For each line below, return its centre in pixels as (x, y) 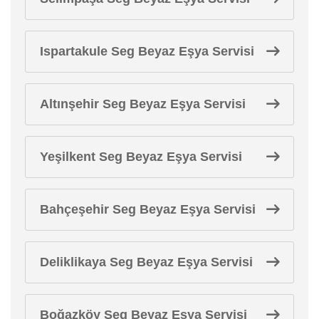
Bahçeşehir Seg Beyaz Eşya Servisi (148, 209)
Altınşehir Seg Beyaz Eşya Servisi (143, 104)
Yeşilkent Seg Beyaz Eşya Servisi (141, 156)
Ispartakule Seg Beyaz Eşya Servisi (147, 51)
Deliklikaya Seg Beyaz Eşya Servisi (146, 262)
